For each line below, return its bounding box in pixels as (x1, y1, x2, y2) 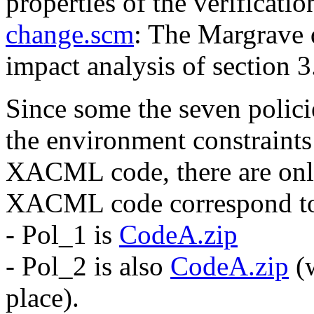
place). (6, 282, 79, 313)
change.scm (6, 19, 134, 49)
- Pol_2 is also (6, 251, 170, 281)
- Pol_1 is (6, 219, 119, 250)
